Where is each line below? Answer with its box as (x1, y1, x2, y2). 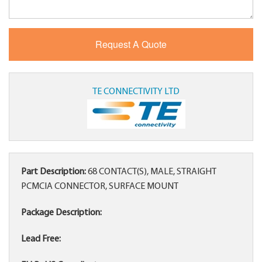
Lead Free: (21, 235, 61, 244)
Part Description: (21, 167, 86, 177)
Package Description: (21, 208, 102, 218)
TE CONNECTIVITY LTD (92, 87, 180, 97)
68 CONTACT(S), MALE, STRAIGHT (86, 167, 216, 177)
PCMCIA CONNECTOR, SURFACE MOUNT (21, 182, 178, 192)
